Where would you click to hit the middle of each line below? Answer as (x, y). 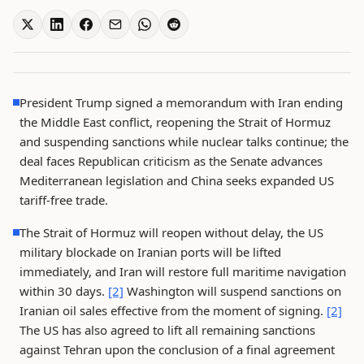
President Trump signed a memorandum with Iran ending (181, 102)
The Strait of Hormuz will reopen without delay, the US (171, 232)
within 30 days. (64, 291)
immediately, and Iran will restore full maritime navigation (183, 271)
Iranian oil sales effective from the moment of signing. (173, 310)
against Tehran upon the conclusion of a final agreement (177, 349)
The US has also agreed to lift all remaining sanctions (167, 330)
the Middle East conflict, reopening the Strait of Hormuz (175, 122)
